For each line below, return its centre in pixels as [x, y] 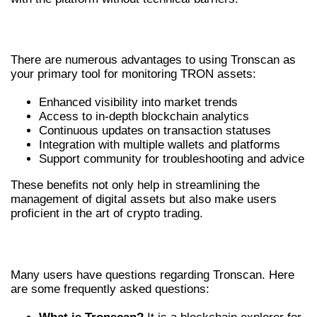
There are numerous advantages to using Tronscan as [153, 60]
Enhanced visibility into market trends [138, 103]
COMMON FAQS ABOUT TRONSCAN [135, 245]
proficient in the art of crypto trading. [107, 214]
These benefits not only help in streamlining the [135, 185]
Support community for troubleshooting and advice [172, 159]
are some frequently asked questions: [110, 289]
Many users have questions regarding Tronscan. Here [152, 275]
